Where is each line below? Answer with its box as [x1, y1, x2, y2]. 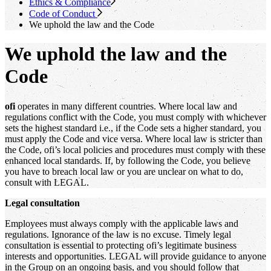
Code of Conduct [29, 8, 97, 19]
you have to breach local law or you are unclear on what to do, [5, 166, 243, 177]
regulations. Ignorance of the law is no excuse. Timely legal [5, 229, 231, 240]
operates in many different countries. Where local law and [18, 100, 237, 111]
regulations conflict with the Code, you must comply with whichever [5, 111, 266, 122]
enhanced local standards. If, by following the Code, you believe [5, 155, 250, 166]
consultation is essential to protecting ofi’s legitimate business [5, 240, 237, 250]
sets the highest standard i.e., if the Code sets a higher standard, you [5, 122, 261, 133]
